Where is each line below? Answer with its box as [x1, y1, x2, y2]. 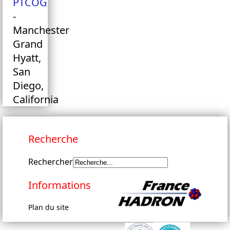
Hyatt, [13, 51, 41, 65]
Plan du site [28, 202, 69, 213]
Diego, [13, 79, 44, 93]
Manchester [13, 23, 69, 37]
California [13, 92, 59, 107]
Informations [28, 178, 91, 193]
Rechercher [28, 156, 73, 168]
